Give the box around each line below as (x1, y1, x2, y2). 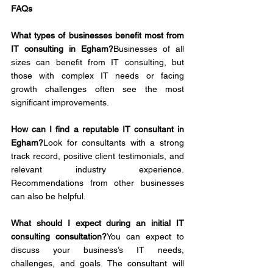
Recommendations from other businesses (11, 178, 184, 188)
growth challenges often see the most (11, 84, 184, 94)
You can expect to (107, 232, 184, 241)
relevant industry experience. (11, 165, 184, 174)
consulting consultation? (11, 232, 107, 241)
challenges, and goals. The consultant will (11, 258, 184, 268)
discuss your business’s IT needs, (11, 245, 184, 255)
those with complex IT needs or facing (11, 71, 184, 80)
